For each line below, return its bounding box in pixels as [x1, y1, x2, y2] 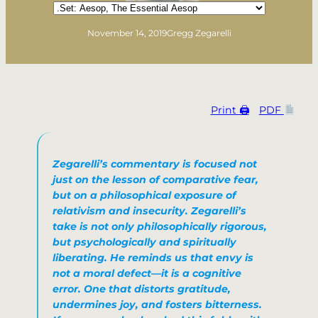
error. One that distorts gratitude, [53, 283, 231, 296]
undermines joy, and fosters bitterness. [53, 298, 262, 312]
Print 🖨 [210, 104, 249, 117]
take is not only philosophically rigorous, [53, 220, 267, 234]
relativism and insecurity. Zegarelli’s [53, 204, 246, 218]
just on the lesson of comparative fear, [53, 173, 258, 187]
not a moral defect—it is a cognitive [53, 267, 241, 280]
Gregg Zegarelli [166, 27, 231, 38]
